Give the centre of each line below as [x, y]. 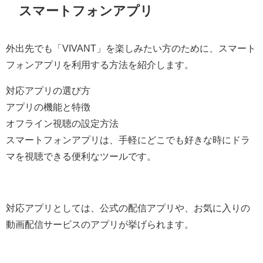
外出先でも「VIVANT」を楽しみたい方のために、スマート [131, 48]
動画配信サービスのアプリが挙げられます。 [100, 225]
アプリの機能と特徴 [48, 107]
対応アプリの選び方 [48, 91]
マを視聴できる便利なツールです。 [81, 156]
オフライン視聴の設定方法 [62, 124]
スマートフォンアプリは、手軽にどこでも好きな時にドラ [128, 140]
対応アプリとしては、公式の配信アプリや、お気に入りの [128, 208]
